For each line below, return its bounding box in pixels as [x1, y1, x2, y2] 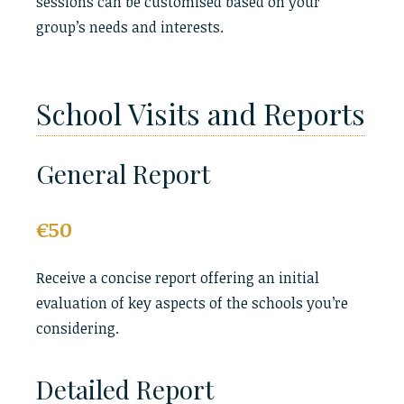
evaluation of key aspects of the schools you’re [36, 293, 348, 313]
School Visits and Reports [36, 94, 365, 133]
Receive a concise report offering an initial [36, 268, 319, 288]
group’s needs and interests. [36, 17, 224, 37]
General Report [36, 157, 210, 190]
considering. [36, 318, 119, 338]
